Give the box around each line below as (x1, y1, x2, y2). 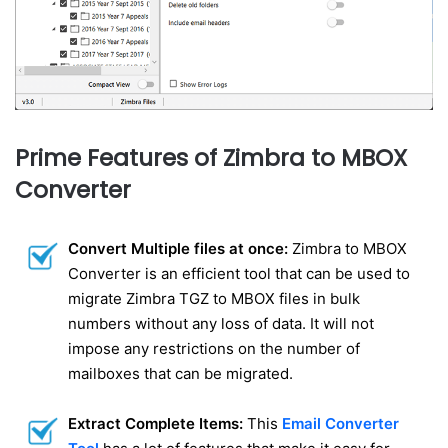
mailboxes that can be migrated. (68, 363, 293, 383)
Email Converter (282, 413, 399, 433)
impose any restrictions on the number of (68, 338, 360, 358)
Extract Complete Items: (68, 413, 243, 433)
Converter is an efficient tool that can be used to (68, 263, 410, 283)
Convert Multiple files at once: (68, 238, 292, 258)
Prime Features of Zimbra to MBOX (15, 142, 407, 175)
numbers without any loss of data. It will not (68, 313, 374, 333)
